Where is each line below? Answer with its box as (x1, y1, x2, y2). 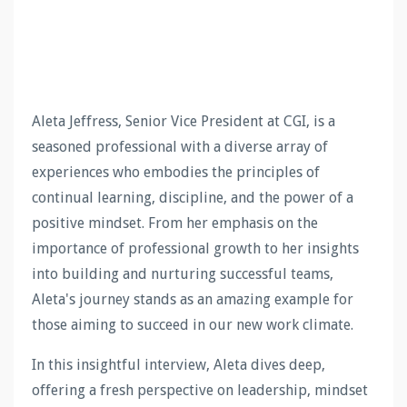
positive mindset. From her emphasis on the (32, 213, 318, 232)
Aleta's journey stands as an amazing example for (32, 290, 353, 308)
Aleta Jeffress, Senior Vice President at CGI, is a (32, 112, 335, 130)
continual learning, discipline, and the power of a (32, 188, 353, 206)
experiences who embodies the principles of (32, 163, 320, 181)
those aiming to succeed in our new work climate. (32, 315, 353, 333)
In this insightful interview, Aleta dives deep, (32, 355, 325, 373)
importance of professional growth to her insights (32, 239, 359, 257)
